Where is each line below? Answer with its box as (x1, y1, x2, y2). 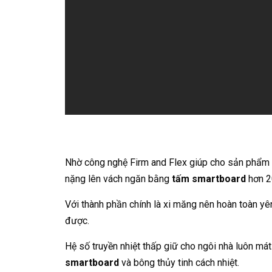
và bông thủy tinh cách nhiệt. (119, 257, 239, 268)
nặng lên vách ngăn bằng (65, 173, 172, 185)
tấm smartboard (172, 173, 246, 185)
